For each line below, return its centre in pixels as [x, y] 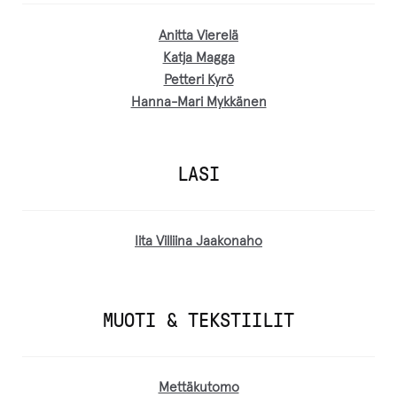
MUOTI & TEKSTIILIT [198, 320]
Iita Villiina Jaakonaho [198, 242]
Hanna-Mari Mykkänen [198, 102]
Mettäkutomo [198, 388]
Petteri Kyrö [198, 80]
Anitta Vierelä [198, 35]
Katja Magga [198, 58]
